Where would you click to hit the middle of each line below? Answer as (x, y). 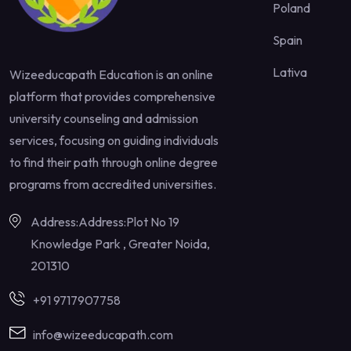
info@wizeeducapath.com (103, 334)
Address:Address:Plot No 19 (105, 221)
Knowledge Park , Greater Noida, (120, 243)
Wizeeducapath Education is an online (111, 74)
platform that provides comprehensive (112, 96)
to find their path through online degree (114, 162)
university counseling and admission (104, 118)
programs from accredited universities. (113, 184)
